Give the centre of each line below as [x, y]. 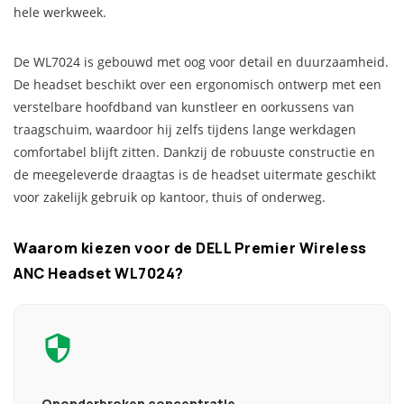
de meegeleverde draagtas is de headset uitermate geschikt [195, 174]
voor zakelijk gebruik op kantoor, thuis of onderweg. [170, 197]
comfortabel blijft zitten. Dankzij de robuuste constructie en [194, 152]
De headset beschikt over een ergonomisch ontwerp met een [197, 84]
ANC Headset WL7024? [99, 273]
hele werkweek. [60, 12]
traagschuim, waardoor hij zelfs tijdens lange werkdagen [185, 129]
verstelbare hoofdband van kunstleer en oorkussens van [184, 107]
